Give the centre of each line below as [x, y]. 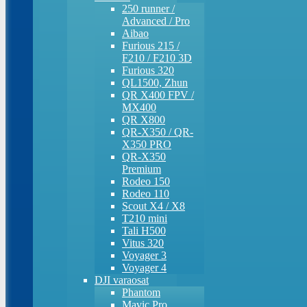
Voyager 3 [144, 255]
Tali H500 [144, 231]
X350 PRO [147, 144]
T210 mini [145, 218]
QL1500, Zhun [155, 83]
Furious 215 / [151, 46]
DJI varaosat [122, 280]
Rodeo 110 [146, 194]
